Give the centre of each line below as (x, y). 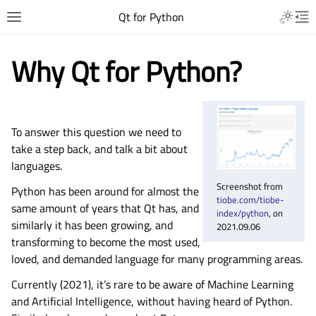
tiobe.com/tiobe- (251, 199)
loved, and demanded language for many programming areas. (157, 259)
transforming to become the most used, (106, 242)
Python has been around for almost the (105, 191)
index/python (243, 213)
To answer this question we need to (96, 132)
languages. (37, 166)
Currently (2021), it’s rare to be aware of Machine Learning (152, 284)
